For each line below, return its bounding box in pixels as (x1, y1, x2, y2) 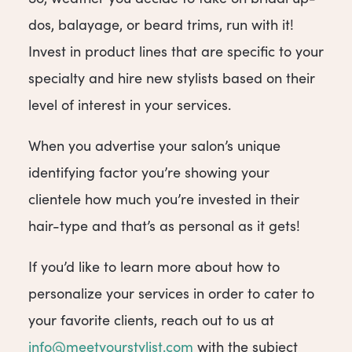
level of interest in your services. (28, 94, 231, 114)
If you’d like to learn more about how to (28, 257, 280, 277)
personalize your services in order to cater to (28, 284, 314, 303)
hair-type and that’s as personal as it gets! (28, 216, 300, 236)
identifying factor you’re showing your (28, 163, 269, 182)
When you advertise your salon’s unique (28, 136, 280, 156)
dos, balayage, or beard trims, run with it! (28, 14, 294, 34)
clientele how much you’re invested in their (28, 189, 299, 209)
